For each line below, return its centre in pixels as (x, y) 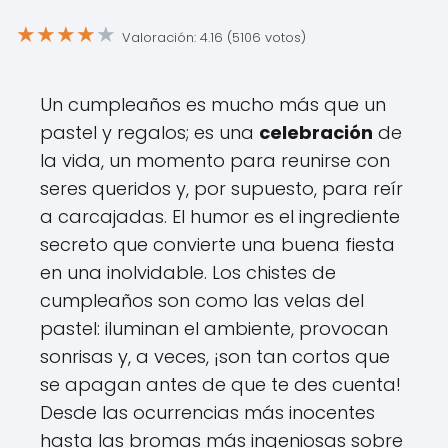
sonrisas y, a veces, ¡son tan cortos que (215, 356)
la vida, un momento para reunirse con (215, 160)
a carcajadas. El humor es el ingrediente (220, 216)
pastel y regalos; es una (149, 132)
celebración (316, 132)
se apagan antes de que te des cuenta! (220, 384)
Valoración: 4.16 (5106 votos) (214, 37)
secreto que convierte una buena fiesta (217, 244)
